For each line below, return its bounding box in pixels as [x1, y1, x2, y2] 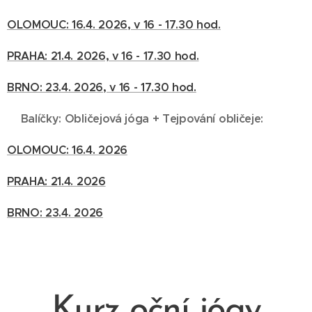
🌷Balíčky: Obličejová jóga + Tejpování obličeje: [7, 111, 263, 126]
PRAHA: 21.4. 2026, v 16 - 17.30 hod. [7, 49, 199, 63]
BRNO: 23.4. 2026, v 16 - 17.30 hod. [7, 80, 196, 95]
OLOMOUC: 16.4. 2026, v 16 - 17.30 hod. [7, 17, 221, 32]
